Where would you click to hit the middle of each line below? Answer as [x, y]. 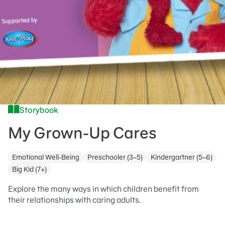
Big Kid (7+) [29, 169]
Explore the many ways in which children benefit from [103, 189]
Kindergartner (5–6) [182, 157]
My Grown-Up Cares [84, 133]
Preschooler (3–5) [115, 157]
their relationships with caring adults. [74, 200]
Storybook [39, 110]
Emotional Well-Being [46, 157]
